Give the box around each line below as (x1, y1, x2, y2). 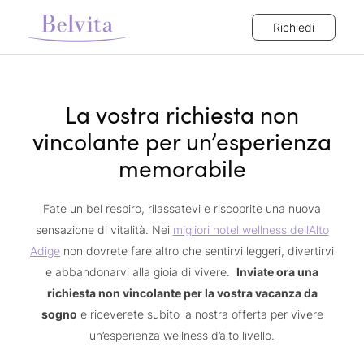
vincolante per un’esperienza (32, 126, 331, 157)
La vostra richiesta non (65, 99, 299, 130)
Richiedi (273, 20, 314, 34)
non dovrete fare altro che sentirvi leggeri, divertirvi (60, 244, 334, 258)
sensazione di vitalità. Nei (35, 223, 173, 236)
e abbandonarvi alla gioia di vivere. (45, 265, 236, 279)
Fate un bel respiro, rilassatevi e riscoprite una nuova (43, 201, 321, 215)
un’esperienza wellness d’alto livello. (89, 328, 275, 342)
